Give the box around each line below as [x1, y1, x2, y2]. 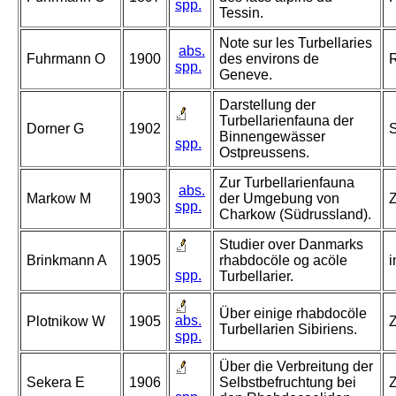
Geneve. [219, 67, 272, 83]
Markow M [27, 191, 91, 207]
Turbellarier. [219, 269, 293, 285]
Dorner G [27, 121, 84, 137]
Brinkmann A [27, 253, 107, 269]
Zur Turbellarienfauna [219, 175, 354, 191]
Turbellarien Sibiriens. [219, 322, 357, 338]
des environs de [219, 51, 319, 67]
